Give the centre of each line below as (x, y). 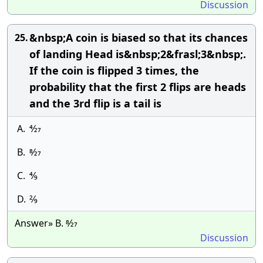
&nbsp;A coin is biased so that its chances (139, 38)
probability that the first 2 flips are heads (138, 87)
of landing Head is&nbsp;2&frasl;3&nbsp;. (138, 54)
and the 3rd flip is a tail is (95, 103)
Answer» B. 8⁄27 (46, 223)
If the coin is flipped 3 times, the (114, 70)
